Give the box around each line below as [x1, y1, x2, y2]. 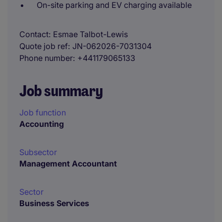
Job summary [19, 81, 103, 101]
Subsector [19, 147, 57, 157]
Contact [19, 29, 49, 39]
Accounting [19, 119, 64, 129]
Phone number [19, 53, 73, 63]
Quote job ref [19, 41, 68, 51]
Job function [19, 108, 66, 117]
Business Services [19, 198, 89, 208]
